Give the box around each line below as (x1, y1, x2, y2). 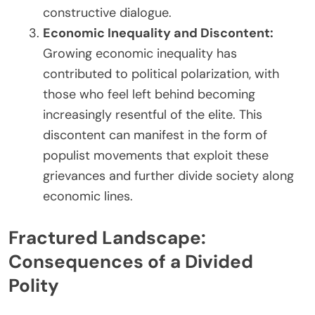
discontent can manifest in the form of (43, 127, 267, 144)
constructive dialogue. (43, 4, 172, 22)
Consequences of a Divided (8, 250, 253, 274)
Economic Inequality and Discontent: (43, 25, 274, 42)
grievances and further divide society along (43, 167, 294, 185)
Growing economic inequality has (43, 45, 237, 63)
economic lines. (43, 188, 133, 205)
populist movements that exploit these (43, 147, 269, 165)
